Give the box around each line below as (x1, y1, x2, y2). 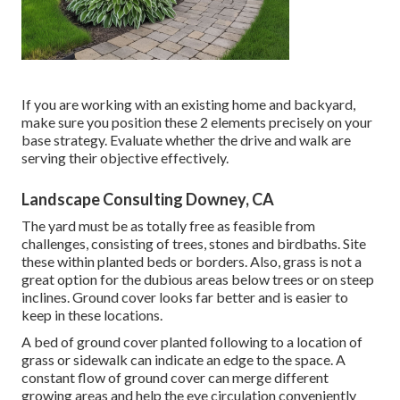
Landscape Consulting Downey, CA (21, 188, 274, 209)
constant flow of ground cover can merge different (21, 368, 329, 386)
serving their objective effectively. (21, 148, 229, 166)
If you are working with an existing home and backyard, (21, 95, 355, 112)
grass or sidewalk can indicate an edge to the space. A (21, 350, 346, 368)
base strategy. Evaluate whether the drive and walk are (21, 130, 351, 148)
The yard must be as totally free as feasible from (21, 216, 315, 234)
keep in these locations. (21, 305, 162, 323)
